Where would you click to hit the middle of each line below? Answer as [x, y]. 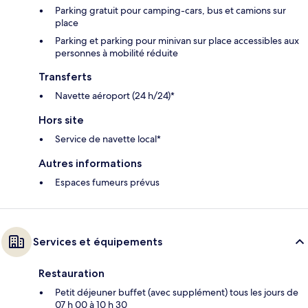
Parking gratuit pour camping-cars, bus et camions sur [170, 10]
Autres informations [90, 163]
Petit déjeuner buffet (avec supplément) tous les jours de [177, 292]
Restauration [71, 273]
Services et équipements [98, 241]
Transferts [65, 76]
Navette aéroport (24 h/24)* [115, 95]
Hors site [61, 120]
